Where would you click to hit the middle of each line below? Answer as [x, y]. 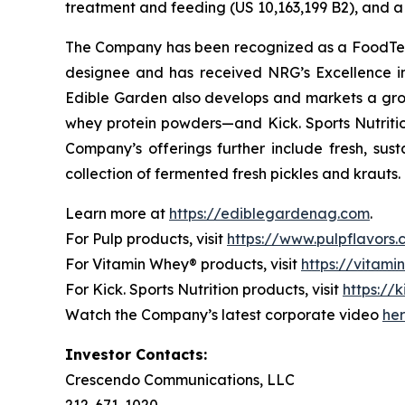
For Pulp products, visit [146, 238]
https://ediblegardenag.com [269, 213]
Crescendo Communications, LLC [180, 379]
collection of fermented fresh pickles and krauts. [233, 173]
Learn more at [117, 213]
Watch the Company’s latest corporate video [224, 314]
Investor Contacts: [136, 354]
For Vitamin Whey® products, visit [183, 264]
